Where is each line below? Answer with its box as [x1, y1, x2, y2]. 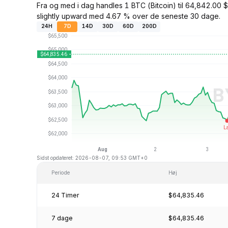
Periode [51, 169, 70, 176]
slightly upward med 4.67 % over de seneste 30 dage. [37, 11, 220, 20]
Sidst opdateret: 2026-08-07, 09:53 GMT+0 [37, 154, 148, 161]
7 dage [51, 214, 73, 222]
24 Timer [51, 191, 79, 199]
